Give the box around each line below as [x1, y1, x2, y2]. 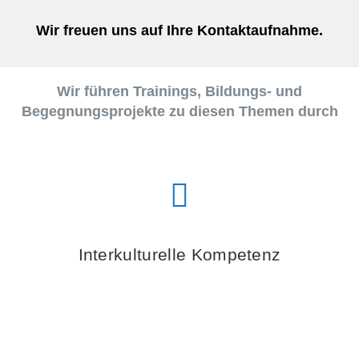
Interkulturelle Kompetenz [78, 245, 281, 264]
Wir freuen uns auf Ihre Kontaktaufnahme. [36, 22, 323, 39]
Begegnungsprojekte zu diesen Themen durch [21, 103, 338, 120]
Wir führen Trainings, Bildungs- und [57, 83, 302, 100]
